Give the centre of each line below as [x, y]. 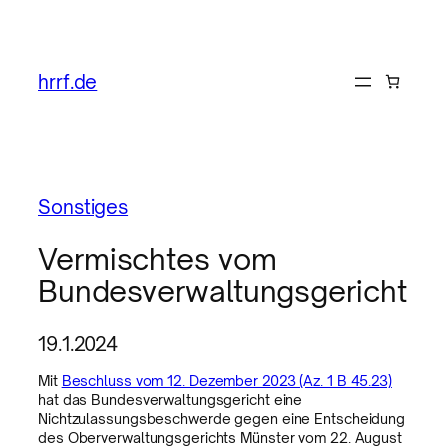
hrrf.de [68, 81]
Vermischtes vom [157, 259]
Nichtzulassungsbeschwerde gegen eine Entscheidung [222, 419]
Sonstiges [83, 206]
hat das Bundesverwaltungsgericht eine [170, 400]
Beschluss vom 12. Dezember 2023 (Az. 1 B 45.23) [226, 381]
